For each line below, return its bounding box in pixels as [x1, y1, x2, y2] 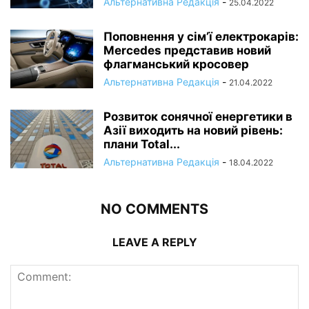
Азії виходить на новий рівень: [103, 123, 283, 138]
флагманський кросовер [103, 57, 249, 72]
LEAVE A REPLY [112, 235, 197, 250]
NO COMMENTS [101, 201, 208, 218]
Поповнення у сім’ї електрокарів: [103, 30, 299, 44]
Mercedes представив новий [103, 43, 271, 58]
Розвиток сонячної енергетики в [103, 110, 292, 124]
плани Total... [103, 137, 180, 152]
